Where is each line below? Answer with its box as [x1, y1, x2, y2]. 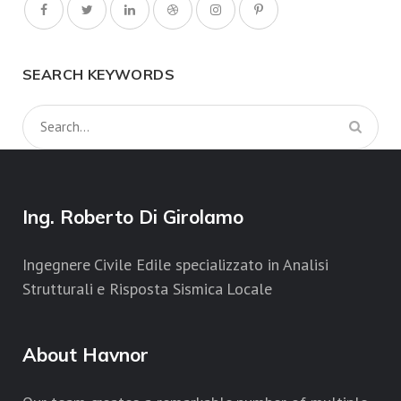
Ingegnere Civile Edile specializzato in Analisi [22, 254, 328, 276]
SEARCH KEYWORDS [22, 65, 175, 84]
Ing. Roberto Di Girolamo [22, 205, 243, 229]
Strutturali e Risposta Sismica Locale [22, 278, 273, 300]
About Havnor [22, 343, 149, 367]
